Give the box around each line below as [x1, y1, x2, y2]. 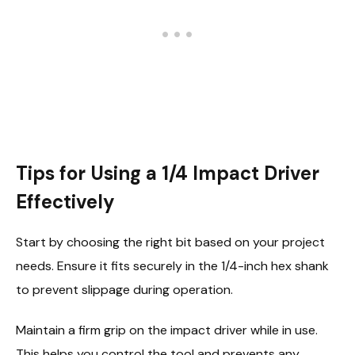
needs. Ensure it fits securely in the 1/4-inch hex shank [16, 257, 329, 274]
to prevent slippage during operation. [16, 281, 233, 298]
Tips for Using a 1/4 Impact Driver [16, 160, 319, 185]
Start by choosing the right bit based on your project [16, 233, 325, 250]
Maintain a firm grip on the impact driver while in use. [16, 321, 318, 338]
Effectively [16, 189, 115, 214]
